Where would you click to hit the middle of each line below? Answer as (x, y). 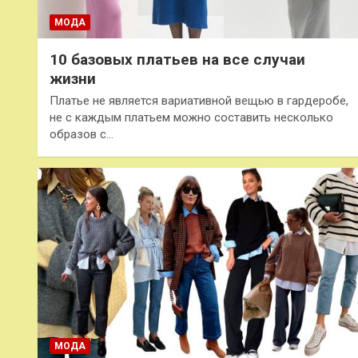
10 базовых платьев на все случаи (177, 59)
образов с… (82, 134)
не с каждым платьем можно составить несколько (191, 117)
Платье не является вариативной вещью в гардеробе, (199, 100)
